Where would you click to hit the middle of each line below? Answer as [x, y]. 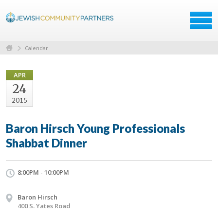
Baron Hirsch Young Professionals [95, 128]
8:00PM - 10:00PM [43, 172]
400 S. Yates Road [44, 206]
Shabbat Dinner [46, 143]
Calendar [36, 48]
